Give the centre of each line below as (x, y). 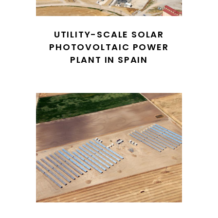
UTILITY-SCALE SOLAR (109, 34)
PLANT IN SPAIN (109, 60)
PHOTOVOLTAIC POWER (109, 47)
